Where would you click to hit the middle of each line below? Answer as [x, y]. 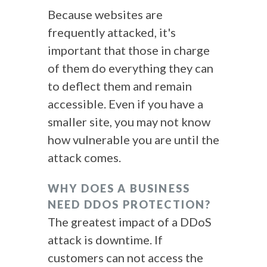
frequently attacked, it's [112, 32]
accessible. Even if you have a [125, 104]
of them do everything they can [131, 68]
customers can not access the [125, 257]
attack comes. [84, 157]
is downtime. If [123, 240]
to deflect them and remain [120, 86]
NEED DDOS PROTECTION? [130, 204]
